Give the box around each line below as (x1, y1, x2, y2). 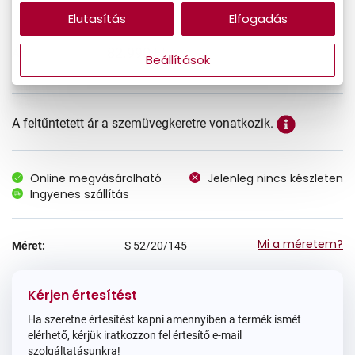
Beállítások (145, 52, 210, 68)
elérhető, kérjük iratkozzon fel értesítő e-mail (28, 328, 242, 342)
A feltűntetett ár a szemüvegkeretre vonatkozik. (12, 115, 277, 131)
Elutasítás (67, 10, 126, 27)
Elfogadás (229, 10, 288, 27)
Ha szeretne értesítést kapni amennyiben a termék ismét (28, 312, 301, 326)
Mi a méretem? (258, 235, 343, 252)
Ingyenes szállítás (30, 185, 129, 202)
